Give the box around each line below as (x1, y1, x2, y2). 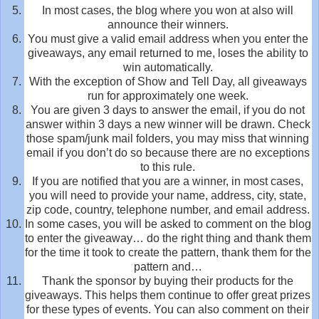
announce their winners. (107, 18, 229, 31)
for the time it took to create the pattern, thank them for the (24, 246, 311, 258)
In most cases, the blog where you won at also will (42, 4, 294, 16)
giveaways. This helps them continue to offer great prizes (25, 288, 311, 301)
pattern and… (133, 260, 202, 273)
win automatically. (122, 61, 213, 73)
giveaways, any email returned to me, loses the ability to (27, 46, 308, 59)
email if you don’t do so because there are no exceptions (26, 146, 310, 159)
